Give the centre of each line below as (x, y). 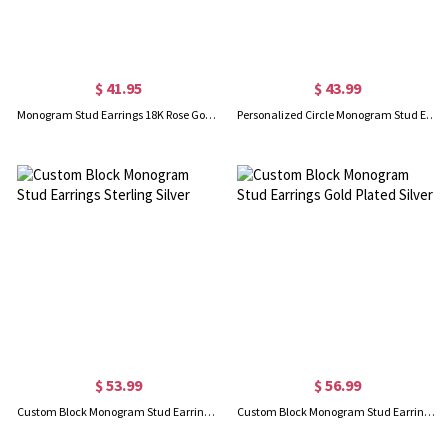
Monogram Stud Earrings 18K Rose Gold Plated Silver (211, 114)
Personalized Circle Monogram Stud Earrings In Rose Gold (431, 114)
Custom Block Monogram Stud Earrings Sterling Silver (210, 411)
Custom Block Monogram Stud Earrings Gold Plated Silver (429, 411)
